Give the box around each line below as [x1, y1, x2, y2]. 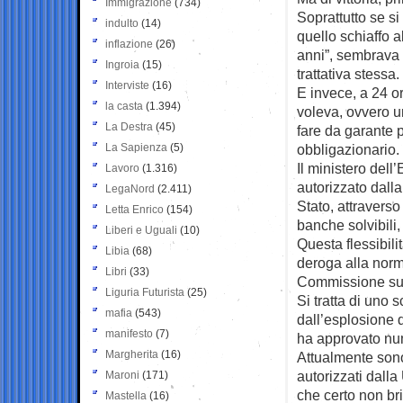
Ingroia [105, 58, 139, 71]
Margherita [105, 347, 158, 361]
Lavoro [105, 161, 139, 175]
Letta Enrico [105, 202, 164, 216]
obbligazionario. [297, 140, 399, 157]
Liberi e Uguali [105, 223, 177, 237]
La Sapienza [105, 140, 167, 154]
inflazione [105, 37, 153, 50]
